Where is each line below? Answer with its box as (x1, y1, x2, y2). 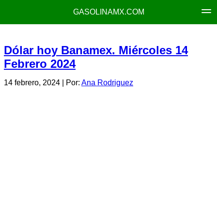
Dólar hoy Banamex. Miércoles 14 (4, 44, 188, 57)
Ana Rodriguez (81, 78, 133, 87)
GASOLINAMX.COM (73, 8, 144, 16)
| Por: (60, 78, 81, 87)
